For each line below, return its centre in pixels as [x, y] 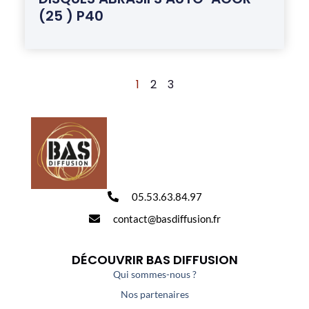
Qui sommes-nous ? [154, 274]
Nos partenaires [154, 294]
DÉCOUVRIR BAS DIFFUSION [154, 259]
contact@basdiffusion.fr [167, 218]
